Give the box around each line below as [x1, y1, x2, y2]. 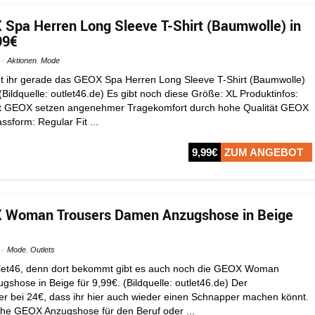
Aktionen [7, 56, 37, 65]
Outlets [30, 245, 55, 254]
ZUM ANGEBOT [224, 146, 303, 159]
